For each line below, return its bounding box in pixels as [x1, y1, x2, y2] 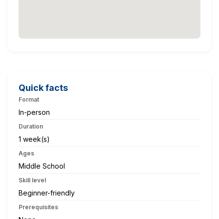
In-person [19, 108, 50, 116]
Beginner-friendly [19, 188, 75, 197]
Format [19, 95, 39, 103]
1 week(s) [19, 134, 50, 143]
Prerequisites [19, 203, 58, 211]
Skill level [19, 176, 46, 184]
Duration [19, 122, 43, 130]
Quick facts [19, 82, 68, 93]
